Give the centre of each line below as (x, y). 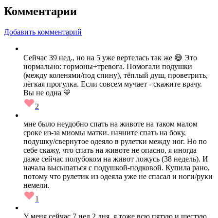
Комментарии (40, 11)
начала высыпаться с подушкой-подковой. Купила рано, (117, 168)
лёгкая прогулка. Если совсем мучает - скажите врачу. (113, 84)
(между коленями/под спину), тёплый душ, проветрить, (116, 75)
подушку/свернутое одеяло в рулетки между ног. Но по (115, 142)
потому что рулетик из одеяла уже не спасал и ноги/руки (118, 177)
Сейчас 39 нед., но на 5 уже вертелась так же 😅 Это (110, 58)
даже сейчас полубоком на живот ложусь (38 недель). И (116, 159)
